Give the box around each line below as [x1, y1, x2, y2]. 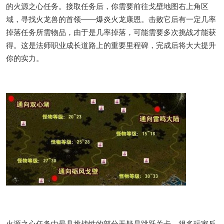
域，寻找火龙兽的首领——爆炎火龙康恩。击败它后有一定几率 [6, 15, 216, 23]
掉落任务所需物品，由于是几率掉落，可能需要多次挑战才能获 [6, 28, 216, 36]
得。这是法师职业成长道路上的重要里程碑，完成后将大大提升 [6, 41, 216, 49]
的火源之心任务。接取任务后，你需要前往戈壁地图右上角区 [6, 2, 208, 10]
